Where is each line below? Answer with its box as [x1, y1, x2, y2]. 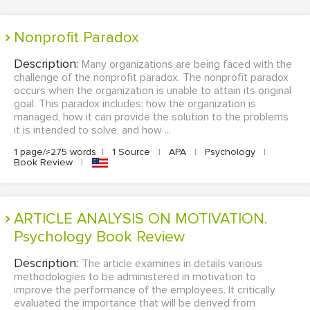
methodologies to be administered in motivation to [14, 270, 256, 284]
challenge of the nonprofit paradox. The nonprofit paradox [14, 71, 289, 84]
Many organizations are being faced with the [82, 57, 292, 71]
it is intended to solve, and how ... [14, 123, 171, 137]
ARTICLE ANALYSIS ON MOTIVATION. [14, 210, 24, 229]
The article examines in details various [82, 257, 262, 271]
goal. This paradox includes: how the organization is [14, 97, 256, 111]
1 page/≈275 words [14, 146, 96, 158]
